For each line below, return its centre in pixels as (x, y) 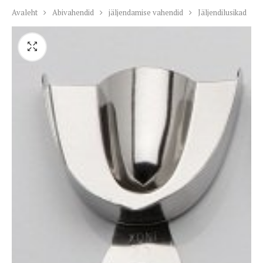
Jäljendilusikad (222, 12)
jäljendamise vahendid (146, 12)
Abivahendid (73, 12)
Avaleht (25, 12)
